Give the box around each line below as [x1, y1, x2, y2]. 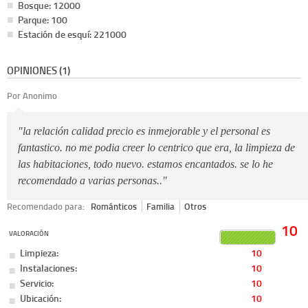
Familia [146, 199, 175, 212]
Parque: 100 [18, 13, 67, 27]
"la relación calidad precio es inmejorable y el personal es [18, 124, 270, 137]
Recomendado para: [7, 199, 87, 212]
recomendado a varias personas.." [18, 174, 167, 186]
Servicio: [20, 276, 54, 291]
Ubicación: [20, 290, 62, 305]
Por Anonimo [7, 89, 57, 102]
